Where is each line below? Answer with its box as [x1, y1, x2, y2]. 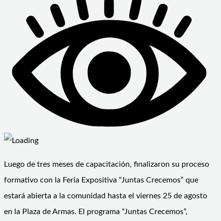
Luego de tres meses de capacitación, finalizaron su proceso [4, 160, 209, 168]
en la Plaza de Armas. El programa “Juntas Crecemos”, [4, 207, 187, 216]
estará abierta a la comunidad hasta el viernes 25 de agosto [4, 191, 207, 200]
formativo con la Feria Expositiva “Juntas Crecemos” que [4, 176, 198, 184]
